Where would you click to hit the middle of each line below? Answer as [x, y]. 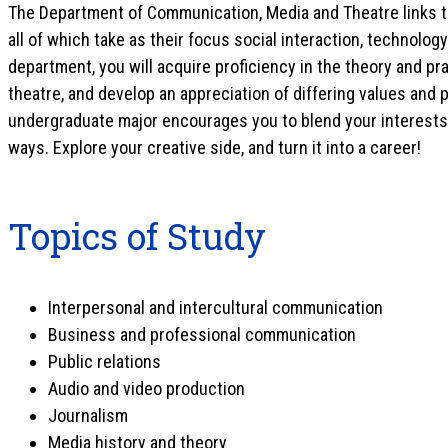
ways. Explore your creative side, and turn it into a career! [214, 147]
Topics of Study [141, 236]
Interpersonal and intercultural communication [215, 307]
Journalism [88, 415]
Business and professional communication [202, 334]
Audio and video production [146, 388]
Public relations [104, 361]
